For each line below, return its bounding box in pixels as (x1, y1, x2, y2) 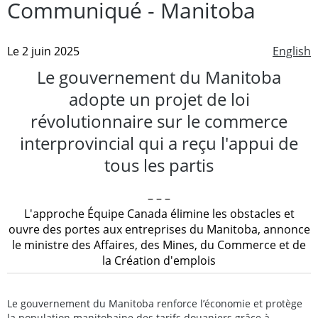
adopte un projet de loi (68, 87, 250, 111)
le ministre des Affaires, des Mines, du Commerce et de (12, 236, 306, 253)
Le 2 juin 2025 (7, 43, 79, 59)
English (273, 43, 311, 59)
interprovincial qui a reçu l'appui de (20, 131, 298, 155)
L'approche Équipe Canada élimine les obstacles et (23, 205, 295, 221)
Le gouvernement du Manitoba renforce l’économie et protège (7, 296, 302, 310)
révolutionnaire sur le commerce (31, 109, 287, 133)
